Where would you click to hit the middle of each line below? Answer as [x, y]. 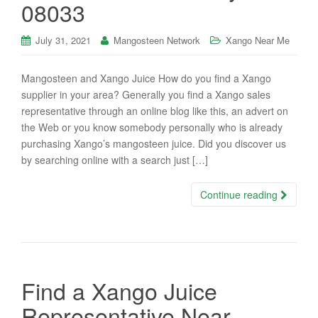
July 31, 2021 [63, 40]
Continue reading [240, 194]
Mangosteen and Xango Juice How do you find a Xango [146, 78]
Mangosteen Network [157, 40]
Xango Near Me [258, 40]
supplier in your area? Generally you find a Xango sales [146, 94]
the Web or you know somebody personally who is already [152, 127]
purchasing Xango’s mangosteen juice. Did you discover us [154, 143]
